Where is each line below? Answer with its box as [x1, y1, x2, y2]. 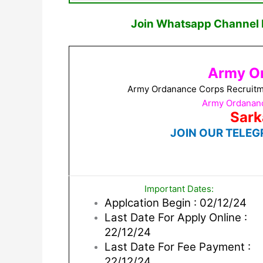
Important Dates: [144, 183, 214, 194]
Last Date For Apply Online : [104, 210, 247, 224]
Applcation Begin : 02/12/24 [104, 195, 247, 210]
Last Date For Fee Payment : [104, 240, 251, 254]
